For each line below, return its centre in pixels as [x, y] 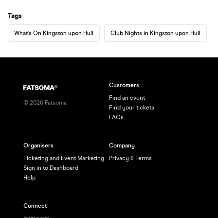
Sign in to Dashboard [51, 168]
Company [122, 145]
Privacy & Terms [130, 158]
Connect [35, 206]
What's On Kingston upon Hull [54, 33]
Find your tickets [132, 108]
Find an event [127, 98]
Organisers [38, 145]
